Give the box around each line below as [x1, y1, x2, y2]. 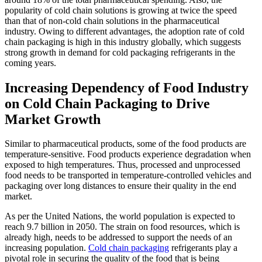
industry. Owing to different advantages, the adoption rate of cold [5, 26, 244, 36]
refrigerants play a [169, 243, 237, 253]
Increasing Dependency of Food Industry [5, 80, 249, 95]
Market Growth [5, 111, 101, 127]
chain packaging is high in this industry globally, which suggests [5, 36, 241, 47]
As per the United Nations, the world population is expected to [5, 211, 235, 222]
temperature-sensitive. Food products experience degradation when [5, 149, 251, 160]
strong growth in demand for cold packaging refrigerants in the [5, 47, 235, 57]
